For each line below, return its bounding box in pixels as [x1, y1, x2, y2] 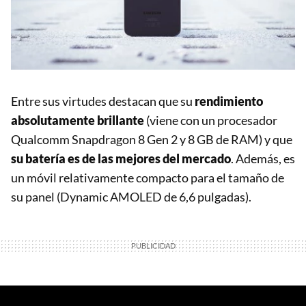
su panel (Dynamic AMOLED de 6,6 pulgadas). [11, 189, 251, 205]
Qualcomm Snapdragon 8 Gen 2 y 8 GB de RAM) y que [11, 132, 292, 148]
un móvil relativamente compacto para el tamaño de [11, 170, 284, 186]
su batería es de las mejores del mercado [11, 151, 231, 167]
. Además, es [231, 151, 295, 167]
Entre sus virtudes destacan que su [11, 94, 195, 109]
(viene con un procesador [144, 113, 277, 128]
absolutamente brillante [11, 113, 144, 128]
